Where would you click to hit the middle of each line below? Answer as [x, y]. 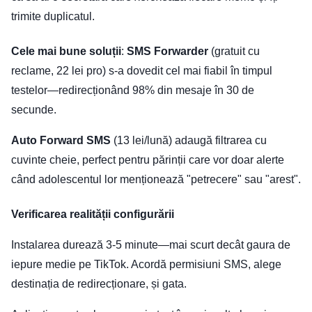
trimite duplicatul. [53, 17]
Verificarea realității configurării [93, 214]
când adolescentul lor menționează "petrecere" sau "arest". [156, 180]
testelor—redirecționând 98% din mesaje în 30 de [133, 91]
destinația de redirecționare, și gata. [99, 284]
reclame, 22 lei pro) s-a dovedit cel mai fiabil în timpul [142, 71]
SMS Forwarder [167, 52]
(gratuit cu [234, 52]
